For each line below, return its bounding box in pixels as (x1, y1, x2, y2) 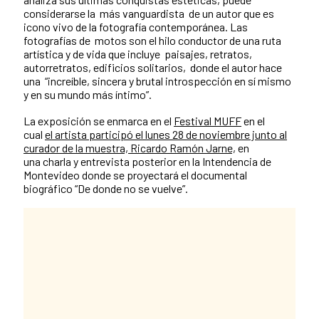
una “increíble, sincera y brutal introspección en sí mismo (23, 74, 291, 88)
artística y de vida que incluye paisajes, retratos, (23, 47, 252, 61)
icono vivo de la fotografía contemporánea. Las (23, 20, 248, 34)
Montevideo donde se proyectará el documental (23, 168, 247, 182)
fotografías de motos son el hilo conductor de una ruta (23, 33, 281, 48)
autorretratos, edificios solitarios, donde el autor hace (23, 61, 282, 75)
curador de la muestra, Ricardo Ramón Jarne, (23, 141, 236, 155)
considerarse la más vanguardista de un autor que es (23, 6, 274, 21)
